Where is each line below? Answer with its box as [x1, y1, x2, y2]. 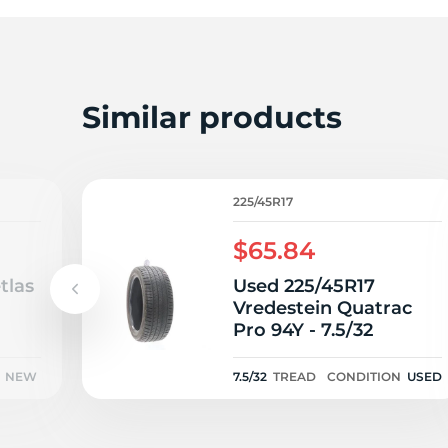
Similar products [82, 98, 342, 136]
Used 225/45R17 [233, 275, 375, 297]
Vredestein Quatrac [233, 297, 412, 319]
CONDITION [327, 369, 401, 384]
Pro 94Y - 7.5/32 [233, 319, 373, 341]
